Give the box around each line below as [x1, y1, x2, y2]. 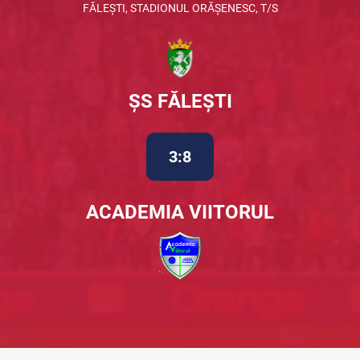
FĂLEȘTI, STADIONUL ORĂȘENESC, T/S [82, 2, 278, 14]
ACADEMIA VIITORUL [86, 201, 274, 223]
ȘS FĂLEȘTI [128, 90, 232, 112]
